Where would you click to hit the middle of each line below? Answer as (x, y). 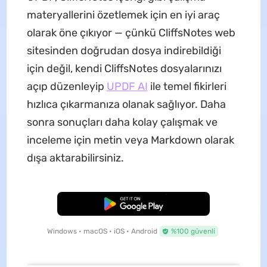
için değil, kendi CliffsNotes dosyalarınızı (124, 68)
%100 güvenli (193, 231)
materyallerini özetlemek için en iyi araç (123, 15)
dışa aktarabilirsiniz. (75, 158)
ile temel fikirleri (187, 86)
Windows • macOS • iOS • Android (102, 231)
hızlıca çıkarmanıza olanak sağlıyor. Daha (126, 104)
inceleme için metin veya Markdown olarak (130, 140)
